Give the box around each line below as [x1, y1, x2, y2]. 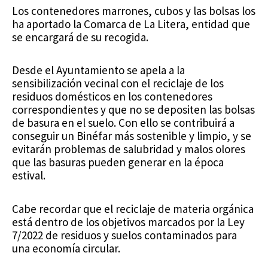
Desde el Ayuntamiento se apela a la [12, 63, 185, 78]
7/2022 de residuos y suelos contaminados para [12, 227, 237, 242]
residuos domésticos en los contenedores [12, 89, 212, 104]
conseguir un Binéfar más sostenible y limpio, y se [12, 129, 251, 144]
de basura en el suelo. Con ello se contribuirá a [12, 115, 234, 130]
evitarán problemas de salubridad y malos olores [12, 142, 245, 157]
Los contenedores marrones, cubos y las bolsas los [12, 4, 255, 18]
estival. [12, 168, 45, 183]
